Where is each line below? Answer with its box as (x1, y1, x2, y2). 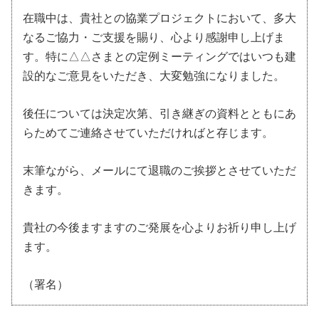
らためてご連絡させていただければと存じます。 (23, 126, 273, 139)
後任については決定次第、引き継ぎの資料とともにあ (23, 107, 296, 120)
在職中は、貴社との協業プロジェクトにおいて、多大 (23, 11, 296, 24)
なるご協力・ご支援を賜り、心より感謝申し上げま (23, 31, 285, 43)
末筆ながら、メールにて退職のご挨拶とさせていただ (23, 164, 296, 177)
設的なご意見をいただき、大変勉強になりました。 (23, 69, 285, 82)
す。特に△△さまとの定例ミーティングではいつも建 (23, 50, 296, 63)
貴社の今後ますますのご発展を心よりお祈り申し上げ (23, 221, 296, 234)
